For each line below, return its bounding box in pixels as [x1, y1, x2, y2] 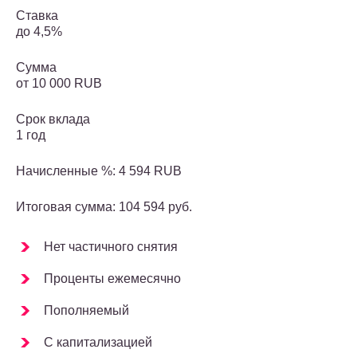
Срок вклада [16, 112, 90, 127]
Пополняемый [44, 304, 129, 318]
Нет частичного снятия [44, 240, 178, 254]
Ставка [16, 9, 58, 23]
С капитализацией [44, 335, 152, 350]
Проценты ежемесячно [44, 272, 181, 286]
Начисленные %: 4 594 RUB [16, 164, 182, 178]
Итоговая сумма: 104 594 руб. [16, 200, 192, 214]
